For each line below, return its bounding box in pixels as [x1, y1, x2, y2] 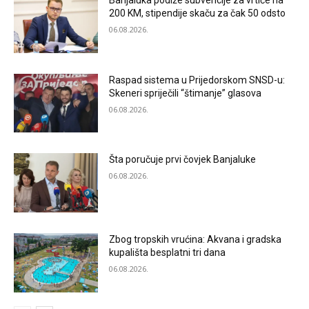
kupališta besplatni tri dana [109, 246, 226, 258]
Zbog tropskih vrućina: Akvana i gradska [109, 233, 282, 245]
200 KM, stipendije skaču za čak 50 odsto [109, 7, 286, 19]
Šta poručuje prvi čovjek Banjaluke [109, 154, 257, 166]
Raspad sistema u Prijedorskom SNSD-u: [109, 74, 286, 86]
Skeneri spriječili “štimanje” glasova [109, 87, 262, 99]
